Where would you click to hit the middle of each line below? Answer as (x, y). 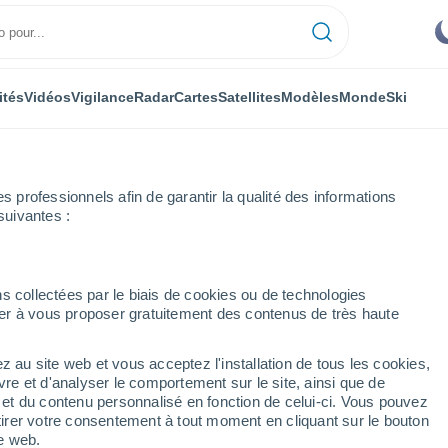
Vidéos (47, 96)
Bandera (47, 273)
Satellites (249, 96)
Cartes (196, 96)
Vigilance (102, 96)
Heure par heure (155, 273)
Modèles (310, 96)
